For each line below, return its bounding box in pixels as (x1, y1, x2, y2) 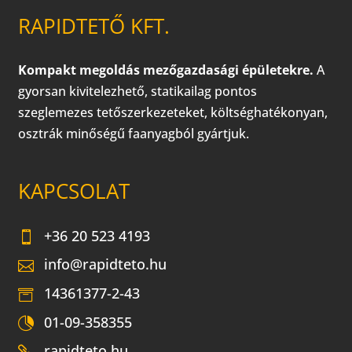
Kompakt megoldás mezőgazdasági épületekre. (18, 61, 314, 79)
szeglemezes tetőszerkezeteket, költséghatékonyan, (18, 104, 328, 122)
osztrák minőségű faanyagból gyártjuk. (18, 125, 250, 143)
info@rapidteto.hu (44, 255, 167, 274)
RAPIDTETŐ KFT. (18, 12, 170, 41)
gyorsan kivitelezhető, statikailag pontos (18, 82, 258, 101)
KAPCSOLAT (18, 177, 130, 206)
